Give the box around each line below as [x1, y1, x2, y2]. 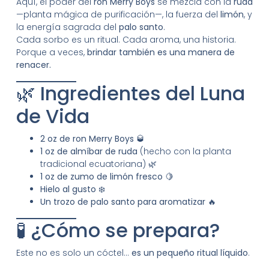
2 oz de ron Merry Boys [40, 132, 134, 145]
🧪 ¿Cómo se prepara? [16, 216, 220, 244]
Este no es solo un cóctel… [16, 246, 131, 259]
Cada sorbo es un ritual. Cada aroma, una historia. [16, 33, 236, 46]
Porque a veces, [16, 46, 87, 58]
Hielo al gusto [40, 183, 96, 195]
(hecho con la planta [137, 145, 231, 157]
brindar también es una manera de [86, 46, 235, 58]
